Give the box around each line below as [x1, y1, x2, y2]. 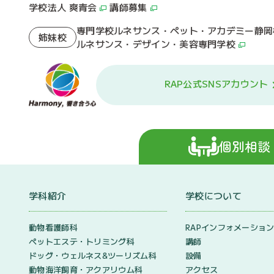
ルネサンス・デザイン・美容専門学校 [76, 37, 236, 50]
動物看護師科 [29, 221, 78, 233]
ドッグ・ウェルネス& [29, 249, 108, 261]
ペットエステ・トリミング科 [29, 235, 135, 247]
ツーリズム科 [108, 249, 157, 261]
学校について [185, 188, 242, 202]
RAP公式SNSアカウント [164, 77, 268, 91]
